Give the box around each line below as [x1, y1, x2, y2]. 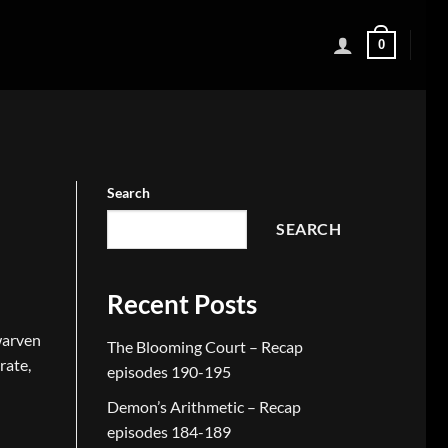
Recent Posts [107, 289, 257, 320]
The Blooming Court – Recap [107, 337, 303, 357]
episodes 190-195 [107, 362, 231, 382]
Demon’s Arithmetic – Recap [107, 396, 301, 416]
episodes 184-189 [107, 421, 231, 441]
